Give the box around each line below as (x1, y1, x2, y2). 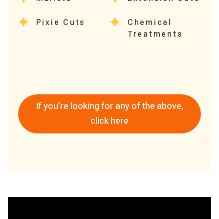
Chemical (127, 16, 172, 28)
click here (90, 114, 129, 128)
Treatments (127, 28, 183, 40)
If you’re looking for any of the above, (35, 99, 183, 113)
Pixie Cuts (36, 16, 86, 28)
